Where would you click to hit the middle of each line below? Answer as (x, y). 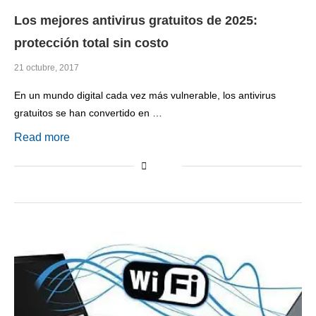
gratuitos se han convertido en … (88, 113)
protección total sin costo (91, 43)
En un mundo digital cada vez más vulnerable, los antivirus (145, 96)
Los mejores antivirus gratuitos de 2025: (136, 21)
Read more (42, 138)
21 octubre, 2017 (47, 68)
